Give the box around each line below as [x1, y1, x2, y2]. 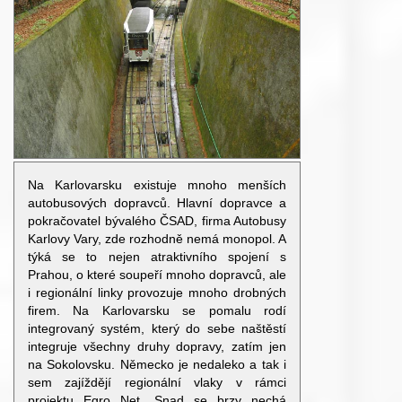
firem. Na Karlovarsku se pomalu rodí [28, 303, 286, 318]
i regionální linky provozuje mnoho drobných [28, 285, 286, 300]
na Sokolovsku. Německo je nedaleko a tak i [28, 357, 286, 371]
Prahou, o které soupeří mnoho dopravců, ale [28, 267, 286, 282]
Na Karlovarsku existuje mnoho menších [28, 178, 286, 192]
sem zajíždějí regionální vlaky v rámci [28, 375, 286, 389]
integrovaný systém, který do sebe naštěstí [28, 321, 286, 336]
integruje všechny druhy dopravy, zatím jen [28, 339, 286, 354]
